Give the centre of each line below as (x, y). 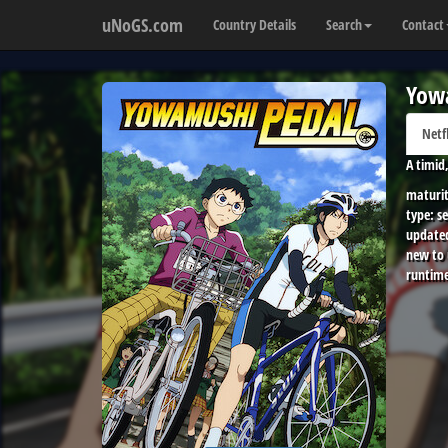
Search (344, 24)
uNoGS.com (142, 25)
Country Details (254, 24)
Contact (423, 24)
